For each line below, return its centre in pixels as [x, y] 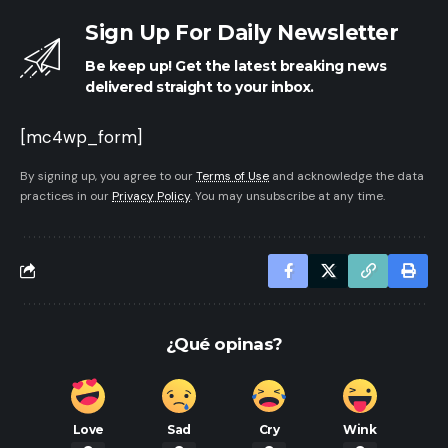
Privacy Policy [151, 195]
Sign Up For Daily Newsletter [241, 32]
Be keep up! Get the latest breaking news [235, 65]
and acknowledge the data [346, 175]
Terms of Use [232, 175]
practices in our [66, 195]
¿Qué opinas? [224, 343]
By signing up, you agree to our [108, 175]
